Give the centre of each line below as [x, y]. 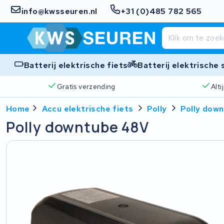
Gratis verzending [86, 86]
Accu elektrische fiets [87, 109]
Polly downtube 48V [77, 127]
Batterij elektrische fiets [76, 65]
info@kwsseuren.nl [59, 11]
